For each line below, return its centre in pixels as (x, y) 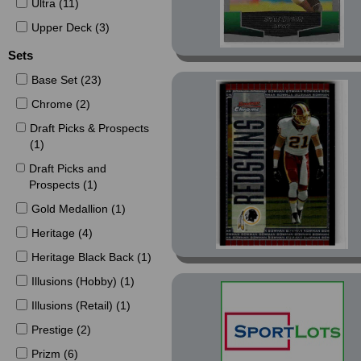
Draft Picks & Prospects (90, 128)
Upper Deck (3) (70, 27)
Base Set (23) (66, 80)
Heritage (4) (62, 233)
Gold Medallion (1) (78, 209)
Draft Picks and (68, 168)
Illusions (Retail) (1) (81, 305)
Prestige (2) (61, 330)
